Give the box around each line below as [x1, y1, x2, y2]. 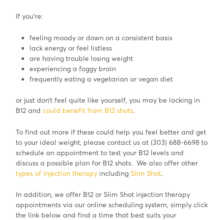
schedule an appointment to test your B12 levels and [15, 148, 184, 157]
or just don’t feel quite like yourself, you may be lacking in [15, 96, 200, 105]
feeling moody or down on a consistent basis [29, 33, 172, 42]
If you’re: [15, 12, 43, 21]
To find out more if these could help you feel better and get [15, 127, 206, 136]
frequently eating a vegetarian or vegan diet [29, 74, 173, 83]
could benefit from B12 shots [42, 106, 133, 115]
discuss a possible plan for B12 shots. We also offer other [15, 158, 198, 167]
